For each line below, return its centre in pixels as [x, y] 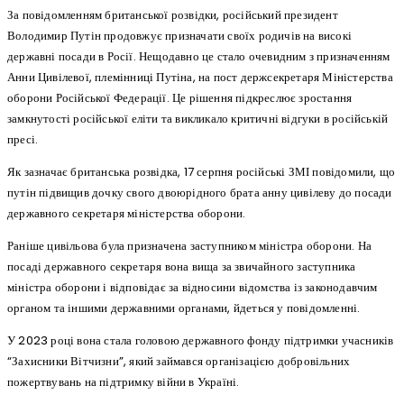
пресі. [23, 140]
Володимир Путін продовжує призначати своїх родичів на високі [180, 36]
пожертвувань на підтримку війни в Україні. [124, 382]
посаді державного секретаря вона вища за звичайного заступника [182, 267]
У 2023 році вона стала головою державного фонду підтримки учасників [201, 341]
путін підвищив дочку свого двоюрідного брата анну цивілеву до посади [200, 193]
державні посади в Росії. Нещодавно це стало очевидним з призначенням [199, 57]
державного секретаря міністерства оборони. [127, 214]
